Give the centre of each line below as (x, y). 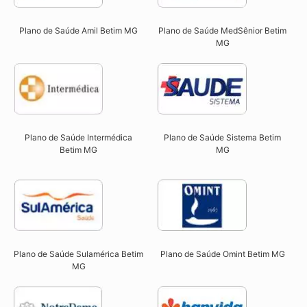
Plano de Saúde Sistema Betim (223, 138)
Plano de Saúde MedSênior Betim (223, 31)
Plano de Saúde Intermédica (79, 138)
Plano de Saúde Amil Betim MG (79, 31)
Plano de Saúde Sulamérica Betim (79, 254)
